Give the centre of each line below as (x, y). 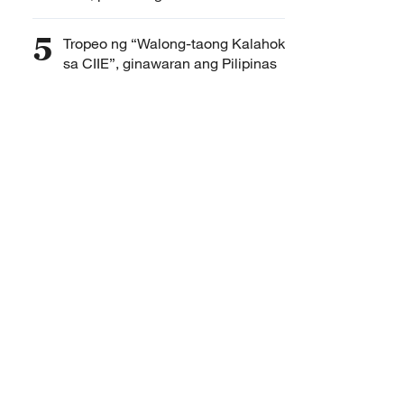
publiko (87, 14)
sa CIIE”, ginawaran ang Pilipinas (170, 63)
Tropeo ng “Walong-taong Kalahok (174, 43)
